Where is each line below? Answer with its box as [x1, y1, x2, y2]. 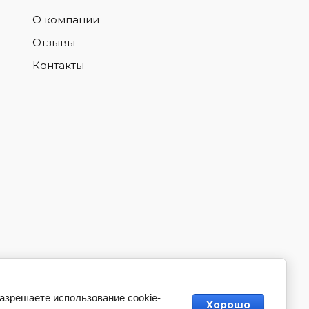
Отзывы [32, 36, 75, 49]
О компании [32, 13, 99, 26]
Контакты [32, 59, 84, 72]
